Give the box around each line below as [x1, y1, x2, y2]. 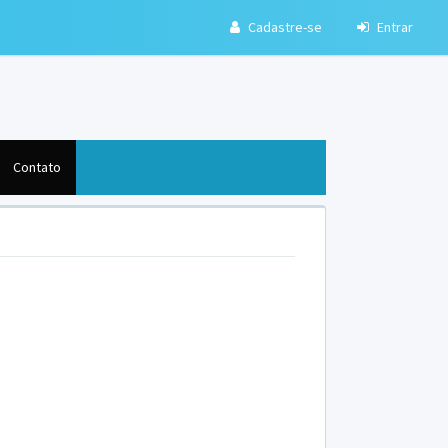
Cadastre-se [245, 18, 322, 36]
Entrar [374, 18, 413, 36]
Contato [13, 157, 61, 176]
